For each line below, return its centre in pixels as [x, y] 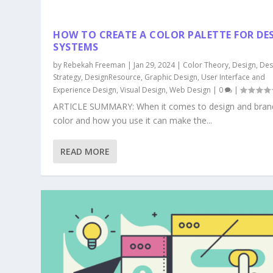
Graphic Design [171, 77]
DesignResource [113, 77]
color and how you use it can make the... [133, 121]
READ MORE [85, 152]
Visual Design [143, 90]
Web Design [190, 90]
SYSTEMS [76, 47]
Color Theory [206, 65]
